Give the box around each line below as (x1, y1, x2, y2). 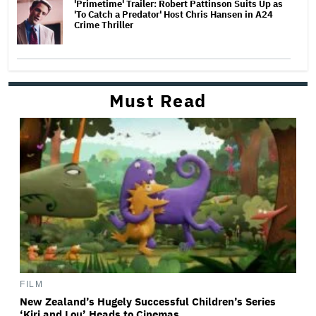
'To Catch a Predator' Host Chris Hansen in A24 (74, 8, 273, 20)
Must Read (109, 88, 207, 112)
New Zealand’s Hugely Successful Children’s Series (20, 295, 276, 309)
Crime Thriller (74, 18, 135, 31)
